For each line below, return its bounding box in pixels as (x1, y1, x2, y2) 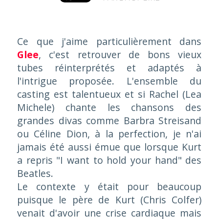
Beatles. (17, 166, 53, 180)
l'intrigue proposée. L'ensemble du (17, 74, 202, 88)
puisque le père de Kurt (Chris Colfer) (17, 193, 202, 206)
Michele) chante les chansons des (17, 100, 202, 114)
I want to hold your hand (60, 153, 178, 167)
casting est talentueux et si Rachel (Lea (17, 87, 202, 101)
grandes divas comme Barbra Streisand (17, 113, 202, 127)
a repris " (17, 153, 61, 167)
